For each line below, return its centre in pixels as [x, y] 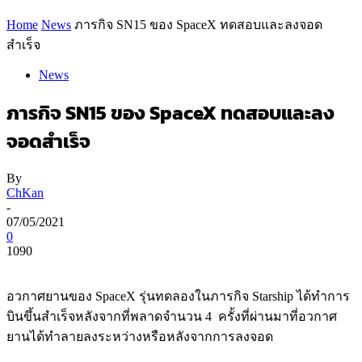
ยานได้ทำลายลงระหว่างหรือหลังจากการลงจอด [140, 336]
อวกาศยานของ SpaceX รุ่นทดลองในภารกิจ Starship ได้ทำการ [178, 296]
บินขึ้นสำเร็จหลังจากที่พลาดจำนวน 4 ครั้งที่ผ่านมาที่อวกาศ [172, 316]
